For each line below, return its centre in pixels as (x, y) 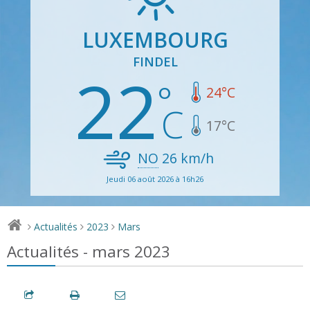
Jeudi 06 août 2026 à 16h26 (155, 179)
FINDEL (155, 61)
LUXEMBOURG (155, 39)
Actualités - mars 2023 (89, 251)
